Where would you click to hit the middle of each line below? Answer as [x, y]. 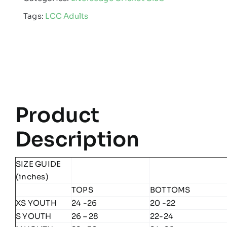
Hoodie [78, 61]
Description [77, 139]
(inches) [32, 176]
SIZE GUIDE [38, 164]
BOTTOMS [170, 190]
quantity [80, 75]
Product [57, 115]
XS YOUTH [36, 203]
